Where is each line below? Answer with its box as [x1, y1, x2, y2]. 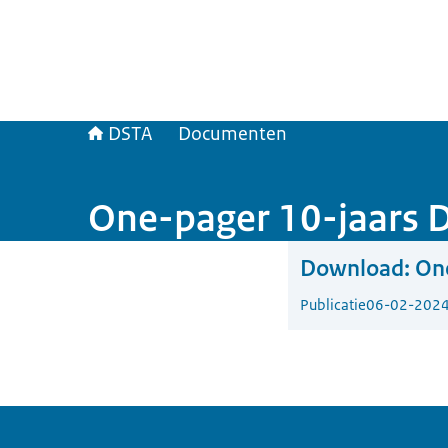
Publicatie [300, 295, 366, 314]
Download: [300, 254, 410, 283]
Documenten [178, 122, 287, 146]
